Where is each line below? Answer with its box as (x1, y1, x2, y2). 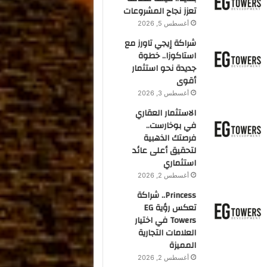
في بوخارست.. (146, 118, 197, 133)
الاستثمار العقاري (135, 105, 197, 121)
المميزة (169, 238, 197, 253)
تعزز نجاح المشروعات (123, 4, 197, 19)
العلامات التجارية (138, 225, 197, 241)
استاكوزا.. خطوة (138, 48, 197, 64)
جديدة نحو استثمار (132, 61, 197, 76)
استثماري (163, 156, 197, 171)
